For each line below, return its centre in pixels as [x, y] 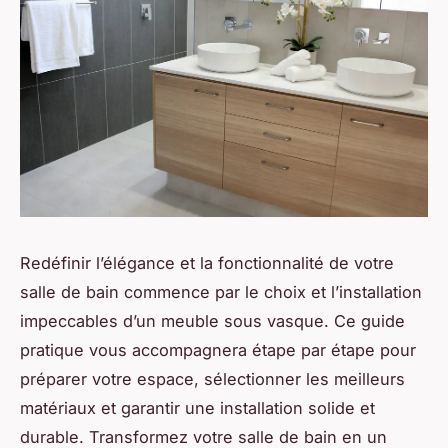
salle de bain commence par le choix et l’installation [221, 291]
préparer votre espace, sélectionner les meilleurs [212, 378]
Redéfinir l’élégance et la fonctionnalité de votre [207, 262]
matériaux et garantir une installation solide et [197, 407]
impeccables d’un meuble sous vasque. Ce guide [212, 320]
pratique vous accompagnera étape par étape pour [218, 349]
